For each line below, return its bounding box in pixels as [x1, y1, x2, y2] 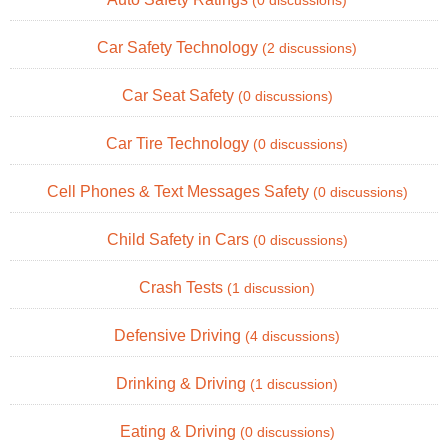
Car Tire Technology [106, 134, 253, 152]
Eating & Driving [119, 422, 240, 440]
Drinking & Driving [116, 374, 250, 392]
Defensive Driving [114, 326, 245, 344]
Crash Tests [139, 278, 227, 296]
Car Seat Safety [121, 86, 238, 104]
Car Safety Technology [97, 38, 262, 56]
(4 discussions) [245, 328, 340, 344]
